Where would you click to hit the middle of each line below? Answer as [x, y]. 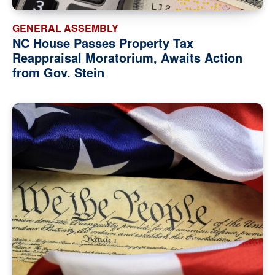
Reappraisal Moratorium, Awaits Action [127, 58]
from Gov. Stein [58, 72]
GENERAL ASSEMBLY [65, 28]
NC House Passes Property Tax [103, 43]
